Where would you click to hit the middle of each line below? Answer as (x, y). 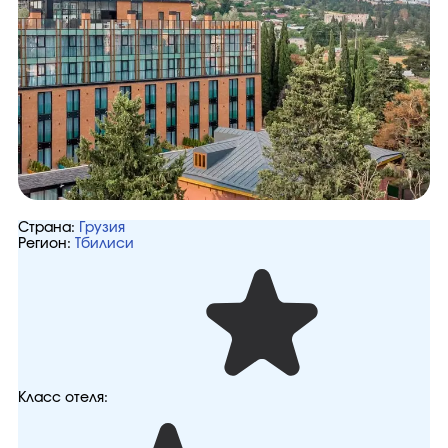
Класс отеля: (63, 398)
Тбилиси (104, 244)
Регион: (44, 244)
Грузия (102, 228)
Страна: (46, 228)
